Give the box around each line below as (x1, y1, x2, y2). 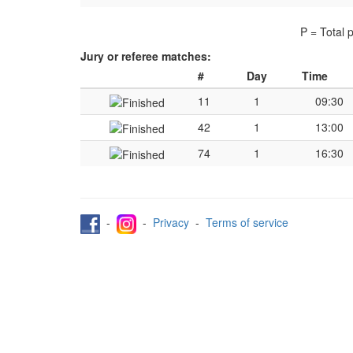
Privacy (153, 214, 189, 231)
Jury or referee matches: (80, 48, 211, 64)
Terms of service (206, 214, 288, 231)
